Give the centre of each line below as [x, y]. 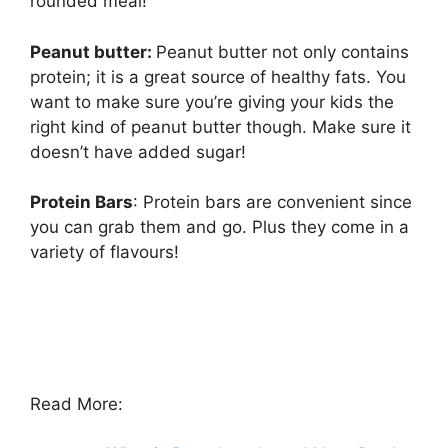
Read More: [76, 403]
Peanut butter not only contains [282, 51]
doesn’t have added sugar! [138, 151]
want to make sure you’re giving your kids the [212, 101]
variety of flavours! [104, 252]
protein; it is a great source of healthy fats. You [218, 76]
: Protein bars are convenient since [272, 202]
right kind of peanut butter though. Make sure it [220, 126]
